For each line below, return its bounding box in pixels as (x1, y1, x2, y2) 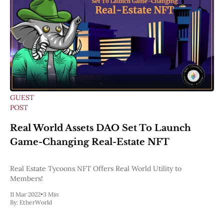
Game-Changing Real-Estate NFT (10, 136, 169, 148)
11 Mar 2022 (10, 190, 40, 198)
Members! (10, 173, 43, 183)
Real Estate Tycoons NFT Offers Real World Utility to (10, 163, 181, 173)
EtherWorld (19, 198, 52, 206)
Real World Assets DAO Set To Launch (10, 122, 191, 134)
